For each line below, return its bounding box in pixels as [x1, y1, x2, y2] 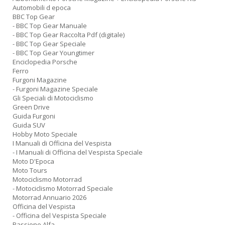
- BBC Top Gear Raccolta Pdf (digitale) [13, 30, 125, 39]
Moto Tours [13, 166, 47, 175]
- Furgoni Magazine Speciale [13, 84, 98, 93]
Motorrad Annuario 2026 [13, 193, 86, 202]
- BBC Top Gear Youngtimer [13, 48, 94, 57]
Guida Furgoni [13, 111, 55, 121]
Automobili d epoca [13, 3, 71, 12]
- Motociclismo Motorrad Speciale [13, 184, 113, 193]
